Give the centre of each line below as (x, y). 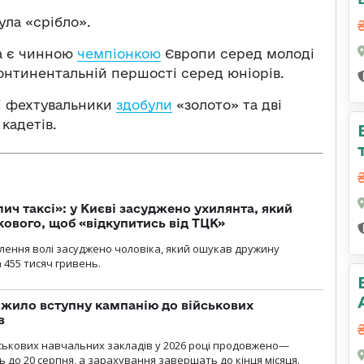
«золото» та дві (227, 104)
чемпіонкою (119, 53)
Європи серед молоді (238, 53)
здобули (144, 104)
